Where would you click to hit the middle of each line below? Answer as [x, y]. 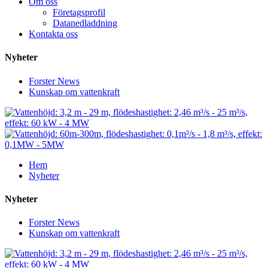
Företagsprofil [79, 12]
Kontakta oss [53, 34]
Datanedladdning [85, 23]
